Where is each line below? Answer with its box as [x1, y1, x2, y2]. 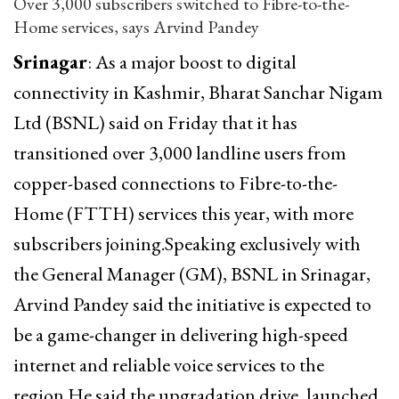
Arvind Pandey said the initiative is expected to [13, 290, 371, 317]
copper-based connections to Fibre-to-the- [13, 169, 338, 196]
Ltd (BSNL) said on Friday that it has [13, 109, 297, 135]
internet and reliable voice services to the [13, 351, 324, 378]
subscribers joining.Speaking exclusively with [13, 230, 361, 256]
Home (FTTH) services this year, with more [13, 199, 354, 226]
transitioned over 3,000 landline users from [13, 139, 346, 166]
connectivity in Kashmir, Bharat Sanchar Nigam [13, 78, 383, 105]
